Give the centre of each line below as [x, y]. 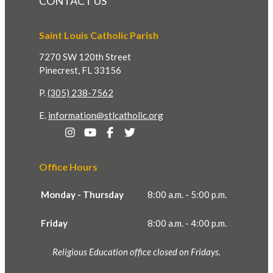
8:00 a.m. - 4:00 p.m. [187, 223]
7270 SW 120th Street [85, 56]
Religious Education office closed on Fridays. [136, 251]
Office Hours [68, 166]
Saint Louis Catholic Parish [99, 35]
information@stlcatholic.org [106, 115]
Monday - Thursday [82, 194]
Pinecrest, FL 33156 [80, 70]
